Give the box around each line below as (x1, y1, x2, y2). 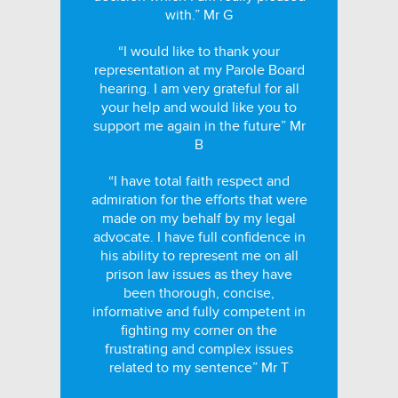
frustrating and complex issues (105, 340, 293, 358)
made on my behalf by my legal (102, 210, 296, 227)
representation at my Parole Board (93, 61, 305, 79)
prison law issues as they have (106, 266, 292, 283)
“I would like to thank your (118, 43, 280, 60)
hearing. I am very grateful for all (99, 80, 299, 98)
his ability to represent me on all (99, 247, 298, 265)
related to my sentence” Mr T (109, 359, 289, 377)
